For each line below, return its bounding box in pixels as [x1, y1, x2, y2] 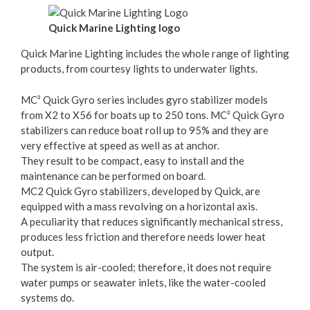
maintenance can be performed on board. [21, 169, 206, 182]
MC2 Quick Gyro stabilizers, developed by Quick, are [21, 184, 260, 197]
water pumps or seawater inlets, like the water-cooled [21, 275, 266, 289]
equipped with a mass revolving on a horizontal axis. [21, 199, 257, 212]
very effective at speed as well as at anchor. [21, 138, 219, 152]
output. [21, 245, 54, 258]
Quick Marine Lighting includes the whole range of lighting [21, 47, 289, 60]
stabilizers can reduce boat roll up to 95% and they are [21, 123, 268, 136]
